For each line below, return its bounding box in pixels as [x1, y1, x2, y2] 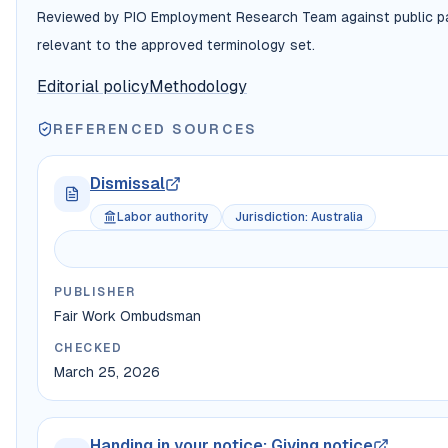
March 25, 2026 [54, 364, 160, 381]
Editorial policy [37, 77, 149, 97]
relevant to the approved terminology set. [37, 37, 315, 54]
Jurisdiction [235, 210, 305, 225]
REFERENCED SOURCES [53, 121, 258, 138]
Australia [311, 210, 363, 225]
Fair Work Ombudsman [54, 308, 201, 325]
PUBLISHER [54, 285, 135, 300]
